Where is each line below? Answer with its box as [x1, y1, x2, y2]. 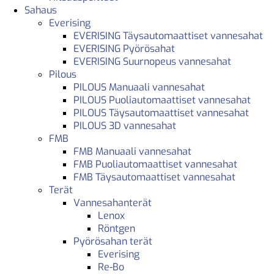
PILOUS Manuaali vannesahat [73, 80, 205, 94]
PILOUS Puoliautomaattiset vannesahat [73, 93, 251, 106]
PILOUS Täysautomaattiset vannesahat [73, 106, 249, 119]
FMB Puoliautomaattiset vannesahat [73, 157, 237, 171]
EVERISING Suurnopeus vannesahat [73, 54, 231, 68]
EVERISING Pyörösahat [73, 42, 175, 55]
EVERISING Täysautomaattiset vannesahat [73, 29, 263, 42]
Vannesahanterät [73, 196, 152, 209]
